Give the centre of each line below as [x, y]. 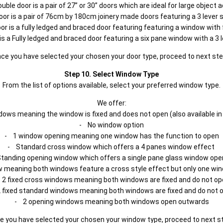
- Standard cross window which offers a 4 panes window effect [111, 147]
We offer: [111, 103]
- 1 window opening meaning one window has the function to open [111, 136]
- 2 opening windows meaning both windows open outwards [111, 202]
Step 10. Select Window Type [111, 74]
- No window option [111, 125]
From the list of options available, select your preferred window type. [111, 85]
